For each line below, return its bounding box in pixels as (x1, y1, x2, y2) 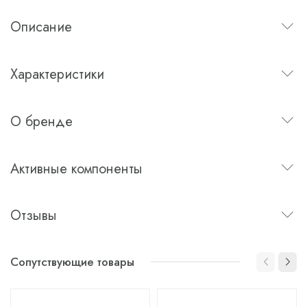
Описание (10, 17, 72, 38)
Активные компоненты (10, 158, 143, 179)
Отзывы (10, 206, 57, 226)
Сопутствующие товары (10, 254, 134, 271)
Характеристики (10, 64, 104, 85)
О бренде (10, 111, 73, 132)
